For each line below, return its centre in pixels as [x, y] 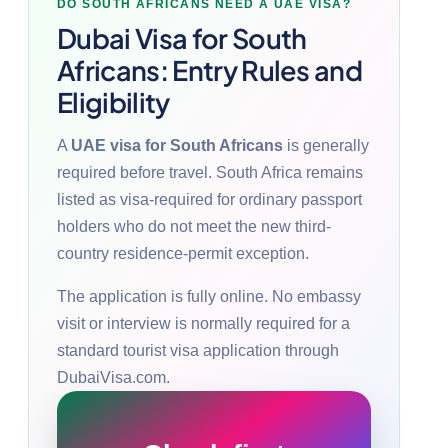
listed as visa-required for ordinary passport [209, 199]
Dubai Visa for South [182, 37]
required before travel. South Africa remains [210, 172]
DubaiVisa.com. [113, 377]
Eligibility [113, 101]
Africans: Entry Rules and [210, 69]
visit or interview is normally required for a [203, 323]
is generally [326, 145]
